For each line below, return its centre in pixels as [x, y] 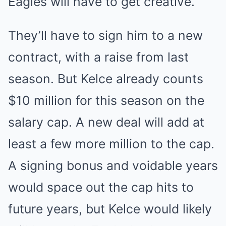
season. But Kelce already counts [106, 79]
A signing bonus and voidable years [113, 166]
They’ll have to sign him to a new [105, 36]
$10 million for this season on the [106, 101]
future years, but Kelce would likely [110, 209]
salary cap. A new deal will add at [106, 122]
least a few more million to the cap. [111, 144]
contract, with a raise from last [98, 57]
